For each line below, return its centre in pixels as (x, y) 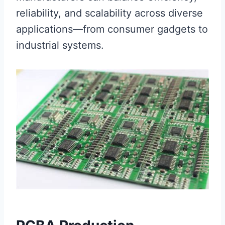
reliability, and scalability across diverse (109, 13)
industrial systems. (60, 45)
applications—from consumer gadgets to (112, 29)
